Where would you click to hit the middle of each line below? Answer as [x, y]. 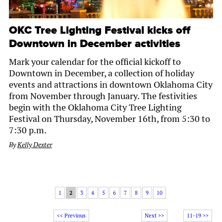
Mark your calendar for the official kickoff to [95, 62]
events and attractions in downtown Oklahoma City [111, 85]
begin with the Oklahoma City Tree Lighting [95, 108]
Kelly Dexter [35, 145]
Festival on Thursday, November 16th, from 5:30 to [110, 119]
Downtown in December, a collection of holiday [102, 73]
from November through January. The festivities [103, 96]
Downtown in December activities [95, 44]
